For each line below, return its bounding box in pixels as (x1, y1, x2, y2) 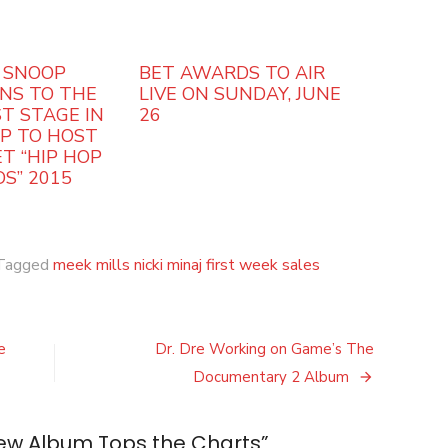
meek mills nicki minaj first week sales (53, 254, 320, 277)
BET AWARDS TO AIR (139, 61, 326, 86)
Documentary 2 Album (193, 367, 353, 388)
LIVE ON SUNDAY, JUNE (139, 82, 342, 107)
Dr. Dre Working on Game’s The (155, 339, 374, 360)
